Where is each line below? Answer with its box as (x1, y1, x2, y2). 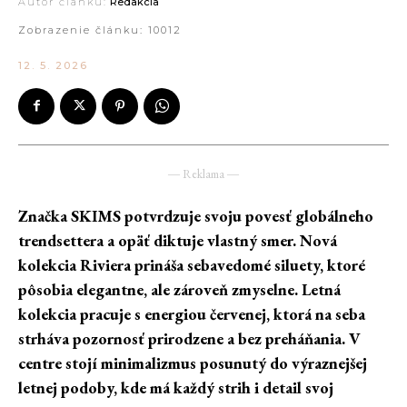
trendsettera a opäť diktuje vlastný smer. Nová (18, 229, 337, 251)
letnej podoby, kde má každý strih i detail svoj (18, 376, 333, 398)
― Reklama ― (168, 165, 239, 182)
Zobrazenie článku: (18, 24, 148, 37)
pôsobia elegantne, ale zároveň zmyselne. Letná (18, 278, 341, 300)
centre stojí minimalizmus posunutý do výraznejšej (18, 352, 367, 373)
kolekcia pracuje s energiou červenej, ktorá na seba (18, 303, 365, 324)
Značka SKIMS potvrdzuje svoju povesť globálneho (18, 204, 373, 226)
